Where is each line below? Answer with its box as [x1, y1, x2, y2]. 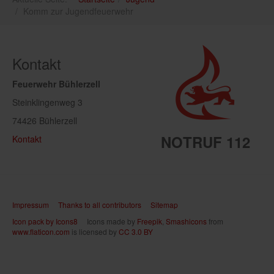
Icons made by [78, 216, 137, 227]
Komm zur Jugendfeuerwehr [23, 5, 133, 18]
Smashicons [166, 216, 207, 227]
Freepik [137, 216, 162, 227]
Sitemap [150, 199, 178, 210]
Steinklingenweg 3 [12, 96, 83, 109]
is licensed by [70, 226, 119, 237]
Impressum [12, 199, 49, 210]
